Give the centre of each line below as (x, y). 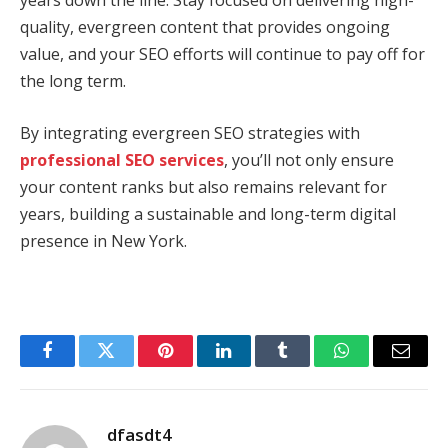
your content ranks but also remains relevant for (203, 186)
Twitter (130, 365)
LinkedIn (255, 365)
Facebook (80, 365)
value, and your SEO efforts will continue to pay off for (222, 54)
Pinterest (195, 365)
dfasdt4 (139, 434)
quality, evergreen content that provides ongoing (205, 27)
